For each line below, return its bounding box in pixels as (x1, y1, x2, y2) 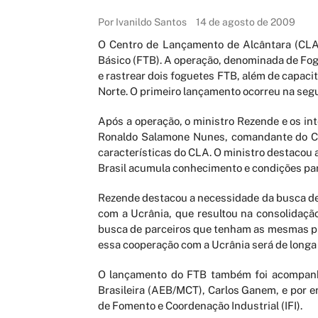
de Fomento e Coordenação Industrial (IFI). (97, 300, 302, 312)
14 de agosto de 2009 (195, 16, 295, 28)
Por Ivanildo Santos (97, 16, 187, 28)
